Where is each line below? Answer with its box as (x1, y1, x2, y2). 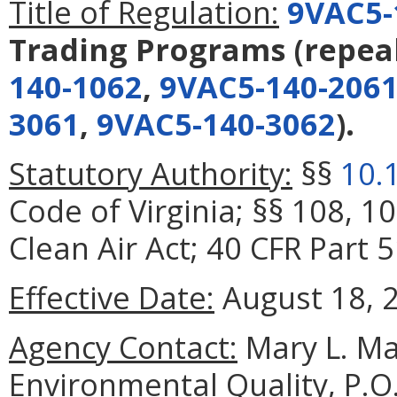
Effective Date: (9, 276, 214, 318)
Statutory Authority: (9, 152, 292, 194)
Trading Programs (9, 27, 286, 70)
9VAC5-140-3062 (97, 102, 336, 144)
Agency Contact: (9, 325, 237, 368)
